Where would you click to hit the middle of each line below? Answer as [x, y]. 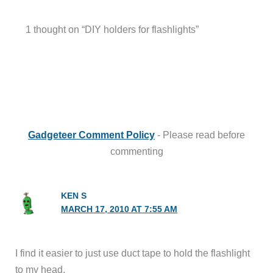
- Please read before [200, 135]
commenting [136, 151]
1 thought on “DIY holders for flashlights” [112, 29]
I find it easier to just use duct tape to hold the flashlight [133, 253]
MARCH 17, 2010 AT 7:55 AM [119, 210]
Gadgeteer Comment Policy [91, 135]
